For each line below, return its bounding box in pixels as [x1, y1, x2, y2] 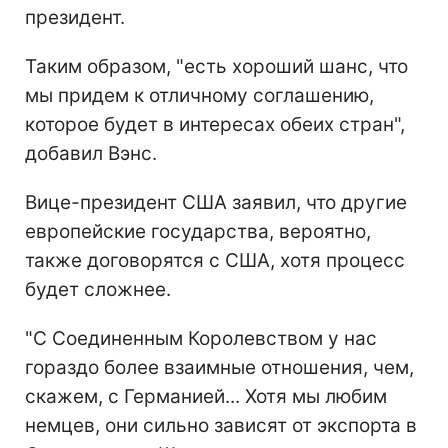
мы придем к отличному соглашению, [25, 83, 374, 107]
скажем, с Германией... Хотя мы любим [25, 384, 387, 408]
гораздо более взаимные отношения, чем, [25, 355, 414, 379]
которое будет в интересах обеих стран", [25, 112, 405, 136]
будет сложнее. [25, 277, 171, 301]
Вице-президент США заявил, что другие [25, 190, 407, 214]
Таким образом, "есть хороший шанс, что [25, 54, 408, 78]
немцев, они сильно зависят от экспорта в [25, 413, 417, 437]
